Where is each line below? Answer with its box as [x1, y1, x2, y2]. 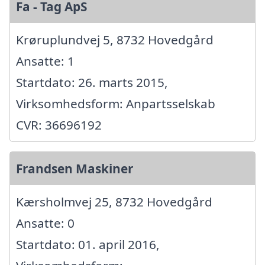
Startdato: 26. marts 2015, [16, 73, 168, 91]
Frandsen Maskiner [16, 160, 133, 177]
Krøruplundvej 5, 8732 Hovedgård [16, 31, 214, 48]
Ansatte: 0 [16, 214, 75, 231]
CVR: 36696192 [16, 116, 102, 133]
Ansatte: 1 [16, 52, 75, 69]
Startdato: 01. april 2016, [16, 235, 160, 253]
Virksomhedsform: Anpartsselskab [16, 95, 215, 112]
